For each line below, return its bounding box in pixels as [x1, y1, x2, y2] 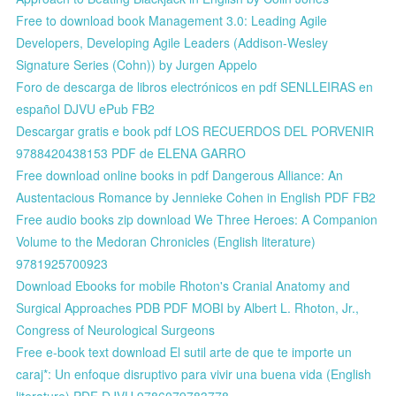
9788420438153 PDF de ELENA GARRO [16, 143, 247, 162]
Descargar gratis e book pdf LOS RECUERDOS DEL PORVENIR [16, 121, 375, 140]
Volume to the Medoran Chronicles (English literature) [16, 232, 316, 250]
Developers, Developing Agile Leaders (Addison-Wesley [16, 33, 329, 51]
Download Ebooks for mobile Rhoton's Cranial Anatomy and [16, 276, 351, 294]
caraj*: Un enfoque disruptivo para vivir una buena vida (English [16, 364, 372, 383]
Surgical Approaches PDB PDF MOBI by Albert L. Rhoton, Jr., [16, 298, 360, 316]
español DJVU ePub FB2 [16, 99, 156, 118]
